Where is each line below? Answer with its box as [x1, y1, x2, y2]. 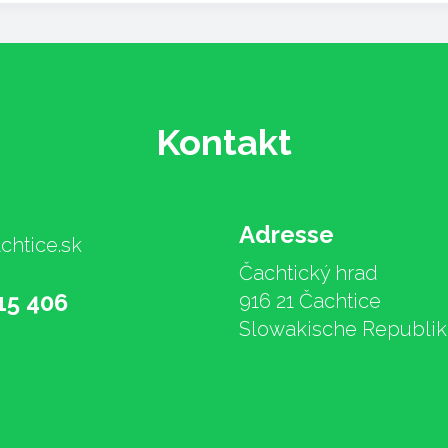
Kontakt [156, 120, 292, 163]
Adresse [239, 219, 334, 249]
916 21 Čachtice [239, 288, 381, 313]
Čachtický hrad [239, 260, 378, 285]
